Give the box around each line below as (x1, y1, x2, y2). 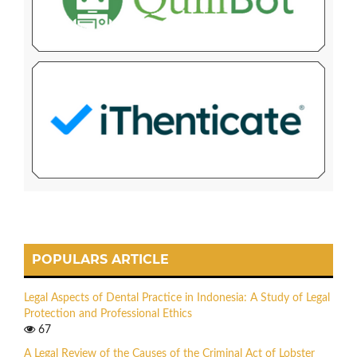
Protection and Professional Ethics (24, 308, 192, 320)
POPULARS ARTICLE (32, 252, 169, 268)
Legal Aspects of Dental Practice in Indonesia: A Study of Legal (24, 292, 330, 304)
